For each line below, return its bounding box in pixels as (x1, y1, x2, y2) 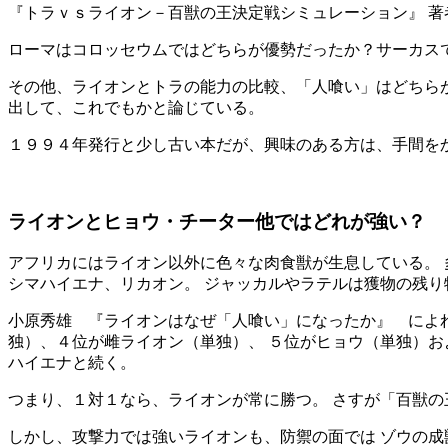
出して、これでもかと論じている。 (8, 98, 264, 116)
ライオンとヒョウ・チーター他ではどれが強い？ (8, 210, 426, 232)
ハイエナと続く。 (8, 354, 136, 372)
